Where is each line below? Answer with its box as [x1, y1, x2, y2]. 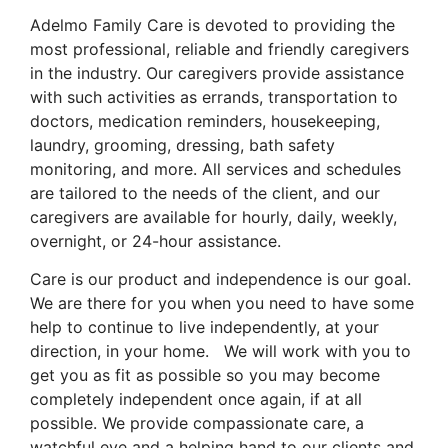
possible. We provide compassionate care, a [30, 412, 364, 433]
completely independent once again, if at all [30, 388, 362, 409]
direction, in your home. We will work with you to [30, 340, 411, 361]
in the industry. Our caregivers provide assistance [30, 62, 404, 83]
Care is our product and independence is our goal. [30, 268, 416, 289]
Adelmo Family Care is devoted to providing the [30, 14, 395, 35]
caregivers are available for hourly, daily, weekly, [30, 206, 397, 227]
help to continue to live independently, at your [30, 316, 379, 337]
